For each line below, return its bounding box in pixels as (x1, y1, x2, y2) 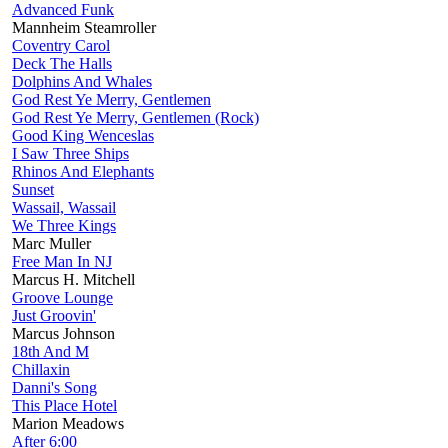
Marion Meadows (12, 414, 124, 432)
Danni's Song (12, 378, 97, 396)
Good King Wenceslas (12, 126, 154, 144)
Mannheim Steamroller (12, 18, 156, 36)
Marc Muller (12, 234, 91, 252)
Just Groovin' (12, 306, 96, 324)
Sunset (12, 180, 54, 198)
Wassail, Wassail (12, 198, 116, 216)
